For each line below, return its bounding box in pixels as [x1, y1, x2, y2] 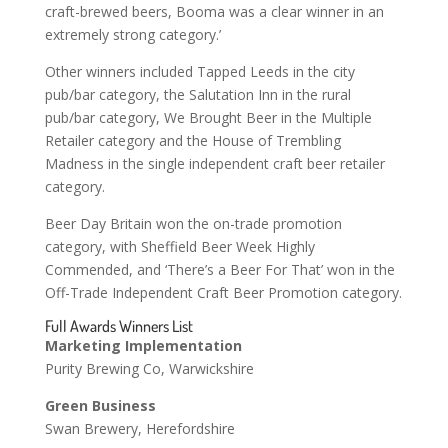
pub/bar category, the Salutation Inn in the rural [44, 85, 351, 104]
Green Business [44, 396, 156, 415]
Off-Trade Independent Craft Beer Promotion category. [44, 283, 402, 302]
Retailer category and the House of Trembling [44, 131, 341, 150]
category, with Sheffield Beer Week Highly [44, 237, 315, 256]
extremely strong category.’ [44, 25, 221, 44]
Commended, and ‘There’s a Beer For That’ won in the [44, 260, 395, 279]
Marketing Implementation [44, 336, 242, 355]
